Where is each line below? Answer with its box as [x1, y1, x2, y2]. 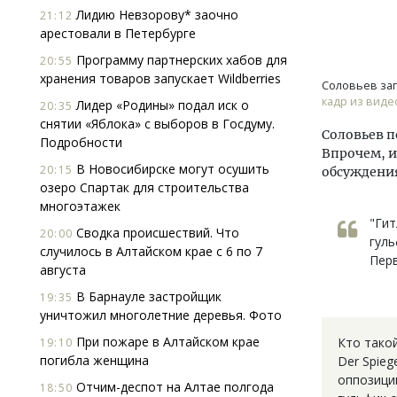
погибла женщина [40, 352, 149, 369]
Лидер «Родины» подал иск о [73, 97, 249, 113]
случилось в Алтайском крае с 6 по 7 [40, 243, 262, 260]
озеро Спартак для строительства [40, 179, 249, 196]
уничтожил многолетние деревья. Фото [40, 307, 282, 323]
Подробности [40, 134, 122, 151]
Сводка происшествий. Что [73, 224, 239, 241]
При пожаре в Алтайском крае [73, 333, 260, 350]
